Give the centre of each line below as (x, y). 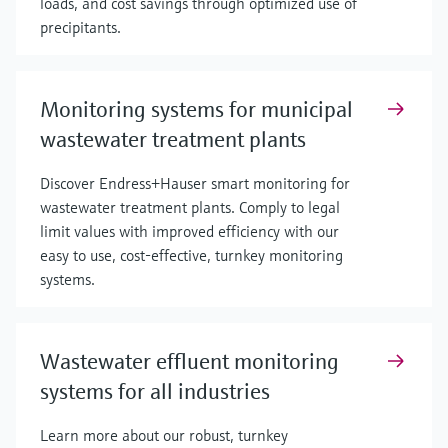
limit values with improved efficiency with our (189, 231)
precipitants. (80, 27)
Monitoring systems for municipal (196, 109)
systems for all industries (155, 391)
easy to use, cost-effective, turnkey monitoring (191, 255)
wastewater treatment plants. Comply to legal (190, 207)
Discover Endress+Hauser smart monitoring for (195, 183)
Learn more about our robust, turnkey (164, 435)
